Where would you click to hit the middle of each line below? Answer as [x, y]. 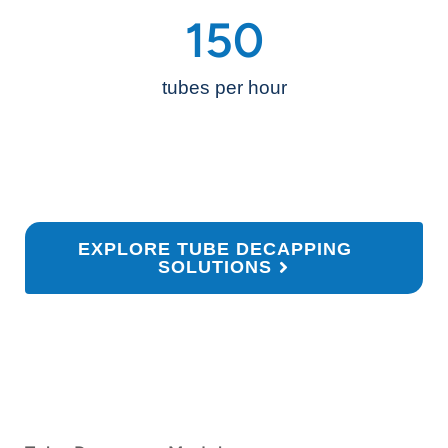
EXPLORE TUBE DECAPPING [214, 249]
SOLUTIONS [214, 267]
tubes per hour [224, 88]
